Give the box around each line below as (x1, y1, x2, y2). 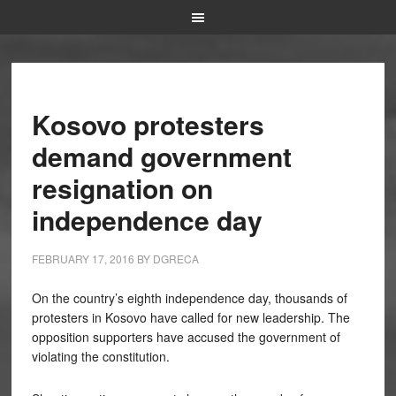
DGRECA (152, 251, 199, 266)
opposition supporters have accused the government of (31, 328, 340, 346)
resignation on (31, 169, 213, 207)
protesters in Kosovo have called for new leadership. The (31, 308, 350, 326)
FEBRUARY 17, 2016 (31, 251, 134, 266)
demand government (31, 137, 292, 175)
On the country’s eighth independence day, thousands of (31, 289, 347, 307)
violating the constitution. (31, 347, 170, 365)
